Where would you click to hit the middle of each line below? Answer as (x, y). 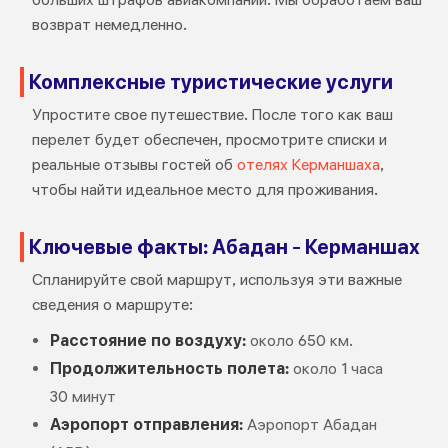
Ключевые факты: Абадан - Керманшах (224, 247)
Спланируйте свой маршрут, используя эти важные (216, 280)
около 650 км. (299, 341)
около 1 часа (335, 369)
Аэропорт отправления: (146, 425)
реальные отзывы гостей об (134, 165)
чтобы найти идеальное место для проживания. (204, 190)
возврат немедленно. (109, 25)
